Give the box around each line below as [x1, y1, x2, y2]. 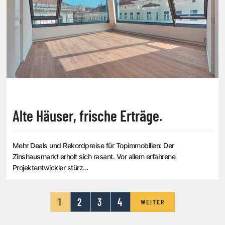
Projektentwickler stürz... [13, 163, 88, 172]
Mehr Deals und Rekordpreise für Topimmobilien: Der [13, 141, 174, 150]
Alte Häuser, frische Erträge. [13, 106, 162, 125]
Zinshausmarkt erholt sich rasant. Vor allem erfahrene [13, 152, 176, 161]
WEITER [141, 198, 165, 205]
